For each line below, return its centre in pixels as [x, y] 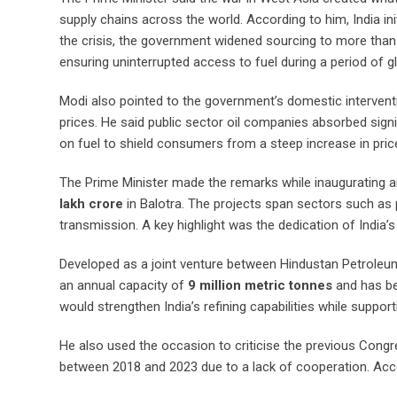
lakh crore [91, 204]
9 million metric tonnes [260, 286]
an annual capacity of [124, 286]
